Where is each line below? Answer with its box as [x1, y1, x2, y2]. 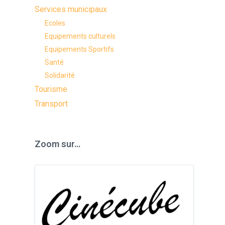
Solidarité [45, 71, 75, 79]
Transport [35, 99, 68, 108]
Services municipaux [35, 5, 107, 14]
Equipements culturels [45, 32, 116, 40]
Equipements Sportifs [45, 45, 115, 53]
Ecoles [45, 19, 66, 27]
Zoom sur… [35, 139, 81, 149]
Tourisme [35, 84, 68, 94]
